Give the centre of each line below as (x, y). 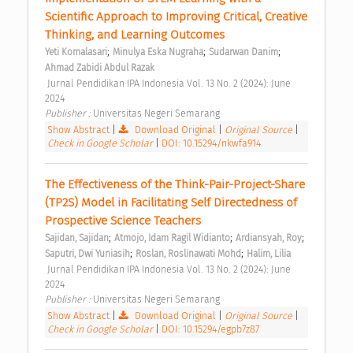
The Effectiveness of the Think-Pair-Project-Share (175, 184)
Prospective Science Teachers (124, 220)
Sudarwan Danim (243, 52)
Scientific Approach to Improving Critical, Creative (176, 16)
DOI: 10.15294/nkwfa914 (211, 143)
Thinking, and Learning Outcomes (136, 34)
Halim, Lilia (269, 253)
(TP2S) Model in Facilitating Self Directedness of (171, 202)
